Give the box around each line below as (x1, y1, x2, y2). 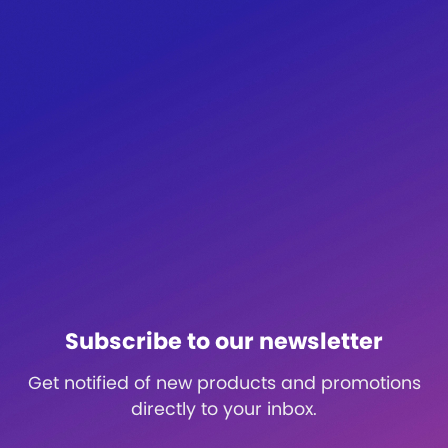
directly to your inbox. (131, 396, 317, 421)
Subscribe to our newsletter (65, 324, 383, 357)
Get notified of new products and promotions (27, 370, 421, 395)
